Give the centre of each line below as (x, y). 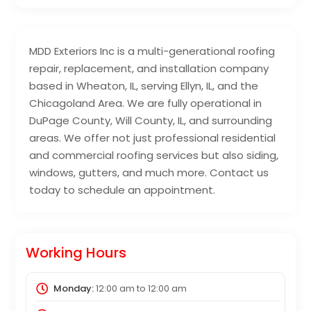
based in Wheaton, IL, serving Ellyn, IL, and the (144, 86)
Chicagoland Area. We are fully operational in (146, 103)
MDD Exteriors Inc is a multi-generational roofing (152, 51)
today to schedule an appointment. (123, 190)
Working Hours (76, 253)
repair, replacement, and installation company (149, 69)
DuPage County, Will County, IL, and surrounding (151, 121)
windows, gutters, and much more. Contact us (149, 173)
